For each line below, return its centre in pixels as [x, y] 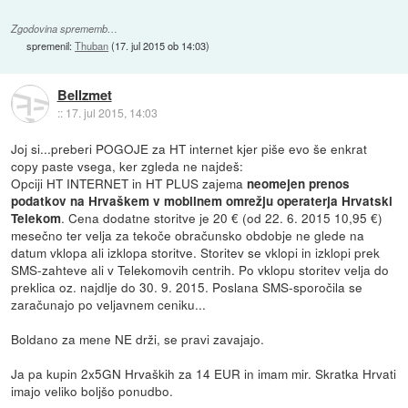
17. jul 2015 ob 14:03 [161, 45]
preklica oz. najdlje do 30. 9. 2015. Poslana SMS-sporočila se [187, 287]
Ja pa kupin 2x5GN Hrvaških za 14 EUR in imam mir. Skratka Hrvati [204, 374]
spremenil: [51, 45]
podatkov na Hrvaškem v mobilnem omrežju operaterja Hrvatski [202, 201]
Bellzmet [84, 94]
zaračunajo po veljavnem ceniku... [109, 305]
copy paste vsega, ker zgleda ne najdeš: [127, 166]
